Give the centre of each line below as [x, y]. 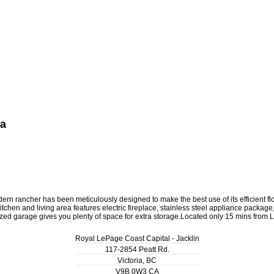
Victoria [130, 261]
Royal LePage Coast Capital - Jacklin [137, 239]
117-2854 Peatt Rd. [137, 250]
